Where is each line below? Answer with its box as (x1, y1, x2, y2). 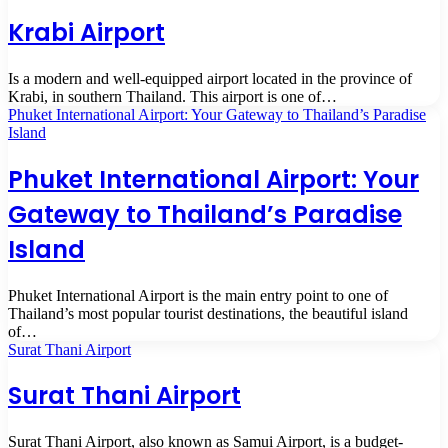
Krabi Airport (8, 15, 165, 49)
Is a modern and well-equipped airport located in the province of (8, 69, 412, 87)
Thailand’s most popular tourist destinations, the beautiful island (8, 304, 408, 322)
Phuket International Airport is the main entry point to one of (8, 286, 388, 304)
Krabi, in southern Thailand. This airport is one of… (8, 87, 337, 105)
